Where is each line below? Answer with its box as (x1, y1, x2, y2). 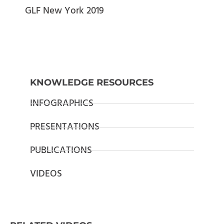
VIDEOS (30, 166, 62, 181)
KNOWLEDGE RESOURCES (30, 76, 153, 88)
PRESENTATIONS (30, 119, 99, 134)
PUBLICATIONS (30, 142, 92, 158)
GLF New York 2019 (25, 3, 104, 18)
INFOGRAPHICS (30, 95, 93, 111)
